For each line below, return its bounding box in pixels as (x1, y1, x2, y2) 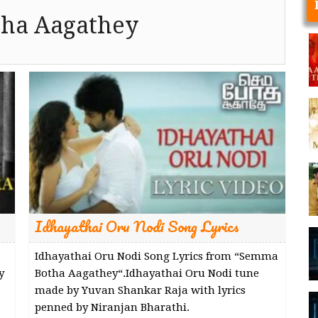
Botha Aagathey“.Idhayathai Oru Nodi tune (34, 266, 259, 280)
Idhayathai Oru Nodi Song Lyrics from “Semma (34, 249, 278, 263)
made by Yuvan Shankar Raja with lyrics (34, 283, 246, 297)
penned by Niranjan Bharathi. (34, 300, 190, 314)
